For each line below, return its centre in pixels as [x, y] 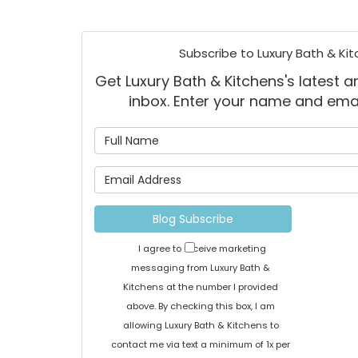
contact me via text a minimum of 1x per [201, 344]
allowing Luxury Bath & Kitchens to [201, 325]
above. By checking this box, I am [201, 306]
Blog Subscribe [193, 219]
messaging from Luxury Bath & [201, 268]
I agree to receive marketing [201, 249]
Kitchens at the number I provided [201, 287]
